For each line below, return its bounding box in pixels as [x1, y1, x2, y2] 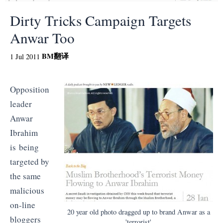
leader [10, 98, 32, 110]
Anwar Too [10, 27, 75, 47]
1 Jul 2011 [10, 51, 40, 61]
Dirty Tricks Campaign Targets [10, 10, 191, 30]
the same [10, 170, 41, 182]
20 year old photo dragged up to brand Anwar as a [67, 207, 210, 217]
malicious [10, 184, 44, 196]
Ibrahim [10, 126, 38, 138]
